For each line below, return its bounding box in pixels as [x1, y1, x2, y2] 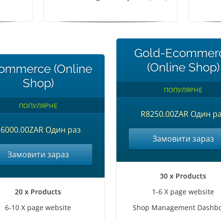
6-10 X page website [5, 203, 71, 212]
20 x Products [15, 187, 61, 196]
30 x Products [160, 171, 206, 181]
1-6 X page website [152, 187, 214, 196]
